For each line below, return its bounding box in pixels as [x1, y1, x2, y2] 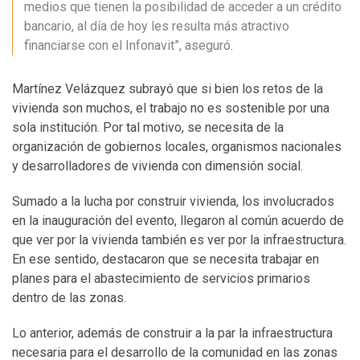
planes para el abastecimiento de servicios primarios [12, 270, 310, 286]
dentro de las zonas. [12, 289, 126, 305]
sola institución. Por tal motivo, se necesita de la [12, 119, 284, 135]
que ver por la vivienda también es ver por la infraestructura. [12, 231, 346, 247]
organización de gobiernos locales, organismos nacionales [12, 138, 342, 154]
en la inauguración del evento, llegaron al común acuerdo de [12, 212, 344, 228]
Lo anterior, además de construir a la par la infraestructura [12, 325, 333, 341]
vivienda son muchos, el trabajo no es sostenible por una [12, 100, 329, 116]
